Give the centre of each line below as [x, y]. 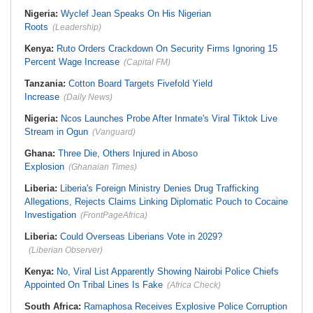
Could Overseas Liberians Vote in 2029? [141, 236]
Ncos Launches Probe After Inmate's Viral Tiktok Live [169, 118]
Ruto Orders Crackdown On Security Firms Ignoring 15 [167, 49]
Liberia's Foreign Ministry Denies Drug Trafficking [159, 188]
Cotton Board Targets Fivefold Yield [140, 83]
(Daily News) [88, 97]
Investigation [50, 215]
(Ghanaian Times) [103, 167]
